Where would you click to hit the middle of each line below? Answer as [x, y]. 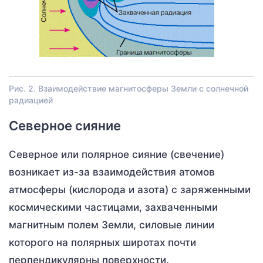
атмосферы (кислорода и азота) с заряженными [130, 190]
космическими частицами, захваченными [113, 208]
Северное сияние [65, 126]
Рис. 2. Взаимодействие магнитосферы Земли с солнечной [129, 89]
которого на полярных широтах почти [102, 243]
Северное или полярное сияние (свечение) [117, 155]
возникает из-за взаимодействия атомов [112, 172]
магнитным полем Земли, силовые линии [112, 225]
